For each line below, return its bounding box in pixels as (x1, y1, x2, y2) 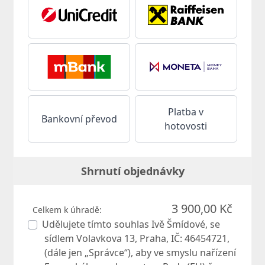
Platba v (168, 105, 204, 119)
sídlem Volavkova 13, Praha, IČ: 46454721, (44, 232, 230, 245)
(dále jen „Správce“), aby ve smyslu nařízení (44, 246, 237, 260)
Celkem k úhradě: (33, 204, 102, 216)
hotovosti (164, 119, 208, 133)
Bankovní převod (41, 112, 117, 126)
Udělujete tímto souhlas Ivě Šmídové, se (42, 218, 221, 231)
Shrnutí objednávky (80, 164, 185, 179)
